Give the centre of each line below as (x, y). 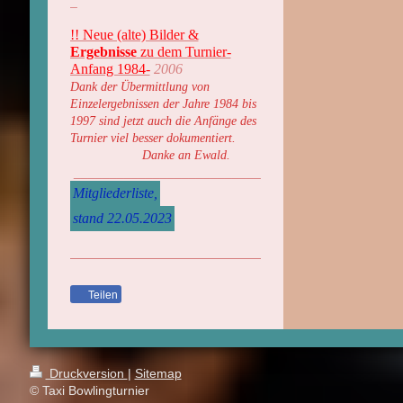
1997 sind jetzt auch (121, 121)
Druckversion (86, 374)
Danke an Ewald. (150, 155)
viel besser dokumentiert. (173, 138)
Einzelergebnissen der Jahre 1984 (156, 104)
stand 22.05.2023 (122, 218)
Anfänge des (225, 121)
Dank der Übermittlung (129, 87)
